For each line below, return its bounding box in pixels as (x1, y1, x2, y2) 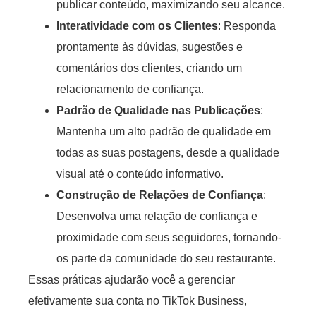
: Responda (218, 19, 276, 32)
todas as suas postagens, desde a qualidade (56, 146, 279, 159)
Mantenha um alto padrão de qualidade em (56, 125, 271, 138)
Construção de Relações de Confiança (56, 188, 263, 201)
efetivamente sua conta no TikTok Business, (28, 294, 247, 307)
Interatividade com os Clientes (56, 19, 218, 32)
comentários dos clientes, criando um (56, 61, 242, 74)
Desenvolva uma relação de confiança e (56, 209, 257, 222)
